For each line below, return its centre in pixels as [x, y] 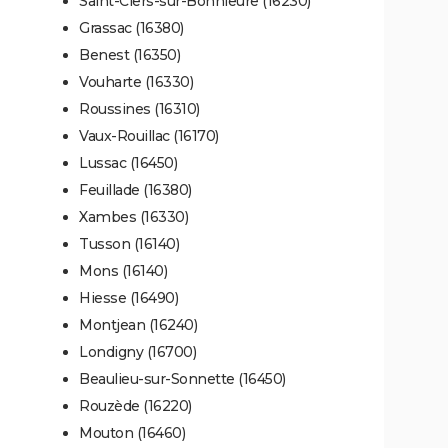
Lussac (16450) [128, 162]
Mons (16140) [123, 270]
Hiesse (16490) [128, 297]
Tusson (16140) [129, 243]
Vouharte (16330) [136, 81]
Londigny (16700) [137, 351]
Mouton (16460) [132, 432]
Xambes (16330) [133, 216]
